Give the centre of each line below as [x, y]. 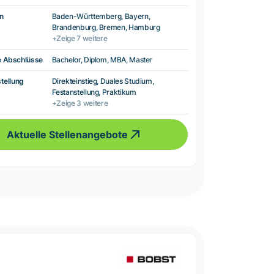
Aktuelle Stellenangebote [68, 135]
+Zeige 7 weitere [80, 39]
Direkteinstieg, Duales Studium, [103, 81]
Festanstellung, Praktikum [94, 92]
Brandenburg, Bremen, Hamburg [106, 28]
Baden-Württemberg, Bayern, [101, 17]
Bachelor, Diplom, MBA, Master [102, 60]
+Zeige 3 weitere [80, 103]
